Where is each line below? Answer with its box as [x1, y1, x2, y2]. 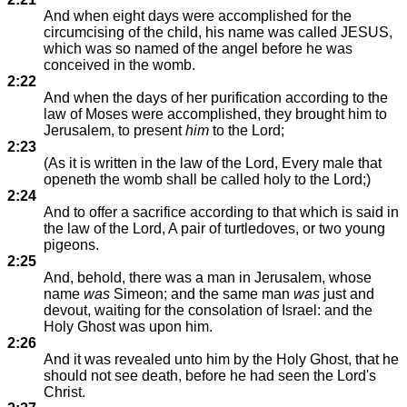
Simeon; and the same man [110, 286, 293, 302]
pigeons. [44, 237, 99, 253]
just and [320, 286, 374, 302]
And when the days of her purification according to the [44, 90, 388, 105]
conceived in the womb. [44, 57, 195, 73]
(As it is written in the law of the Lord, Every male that [44, 155, 382, 171]
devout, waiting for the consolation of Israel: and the [44, 303, 372, 318]
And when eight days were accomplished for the [44, 8, 352, 24]
